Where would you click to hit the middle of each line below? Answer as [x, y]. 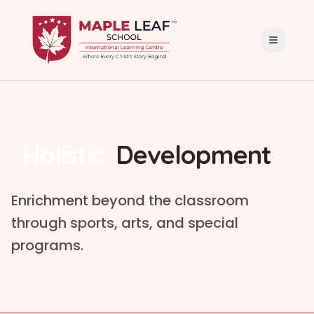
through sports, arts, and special [125, 223]
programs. [47, 245]
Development [193, 155]
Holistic [63, 155]
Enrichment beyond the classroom [130, 200]
